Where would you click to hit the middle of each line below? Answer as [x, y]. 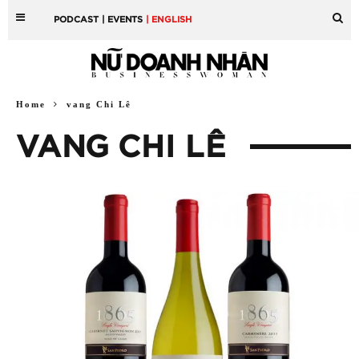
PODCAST [77, 20]
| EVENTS [123, 20]
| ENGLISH [169, 20]
